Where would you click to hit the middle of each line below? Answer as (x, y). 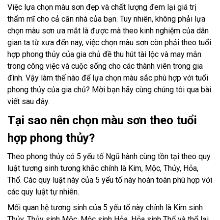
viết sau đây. (28, 102)
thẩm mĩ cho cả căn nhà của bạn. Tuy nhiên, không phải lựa (106, 19)
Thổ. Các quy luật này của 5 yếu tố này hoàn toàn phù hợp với (110, 180)
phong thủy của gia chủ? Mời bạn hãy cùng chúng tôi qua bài (109, 90)
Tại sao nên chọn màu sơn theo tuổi (102, 121)
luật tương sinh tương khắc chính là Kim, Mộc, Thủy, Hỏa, (103, 168)
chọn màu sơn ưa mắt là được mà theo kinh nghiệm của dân (108, 31)
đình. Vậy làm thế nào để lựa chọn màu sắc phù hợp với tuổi (108, 78)
